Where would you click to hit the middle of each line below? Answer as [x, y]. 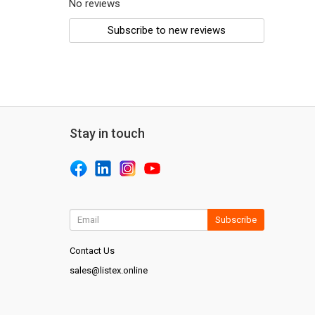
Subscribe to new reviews [167, 31]
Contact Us [92, 251]
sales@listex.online [108, 271]
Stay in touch [107, 134]
